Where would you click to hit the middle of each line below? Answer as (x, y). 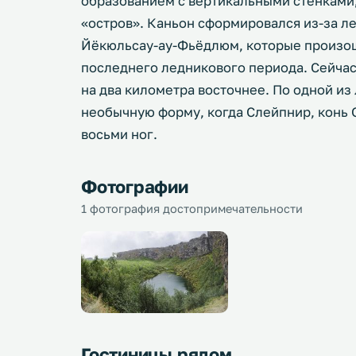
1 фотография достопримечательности (192, 209)
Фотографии (135, 186)
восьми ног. (119, 134)
